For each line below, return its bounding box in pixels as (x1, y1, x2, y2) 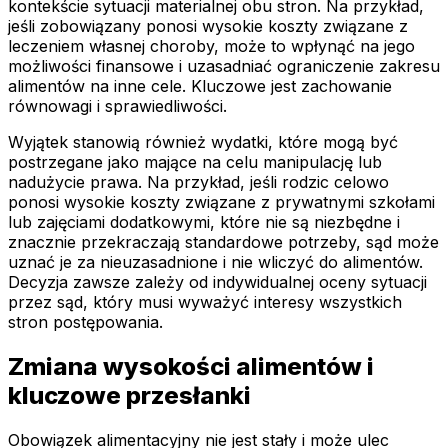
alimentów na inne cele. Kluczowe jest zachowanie (8, 76, 392, 97)
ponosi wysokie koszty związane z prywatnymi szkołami (8, 192, 435, 213)
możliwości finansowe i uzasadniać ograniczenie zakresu (8, 56, 440, 77)
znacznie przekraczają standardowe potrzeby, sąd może (8, 232, 439, 253)
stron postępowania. (8, 312, 163, 333)
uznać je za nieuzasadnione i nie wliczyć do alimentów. (8, 252, 423, 273)
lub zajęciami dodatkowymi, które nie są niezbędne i (8, 212, 400, 233)
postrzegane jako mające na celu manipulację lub (8, 152, 382, 173)
